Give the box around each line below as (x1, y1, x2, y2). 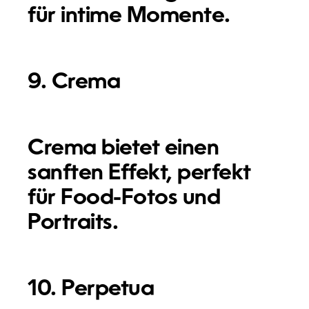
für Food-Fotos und (28, 187, 221, 210)
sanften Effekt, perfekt (28, 162, 251, 185)
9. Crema (28, 71, 121, 94)
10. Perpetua (28, 278, 154, 301)
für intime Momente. (28, 5, 230, 28)
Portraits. (28, 212, 119, 235)
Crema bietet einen (28, 137, 219, 160)
